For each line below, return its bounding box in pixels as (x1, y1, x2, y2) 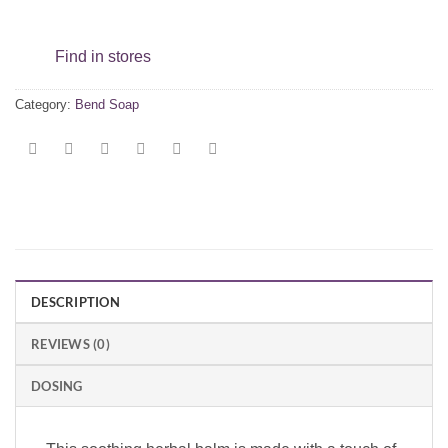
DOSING (31, 377, 83, 394)
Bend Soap (75, 97, 139, 113)
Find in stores (55, 48, 151, 66)
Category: (15, 97, 75, 113)
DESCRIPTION (31, 293, 120, 310)
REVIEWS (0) (31, 335, 110, 352)
